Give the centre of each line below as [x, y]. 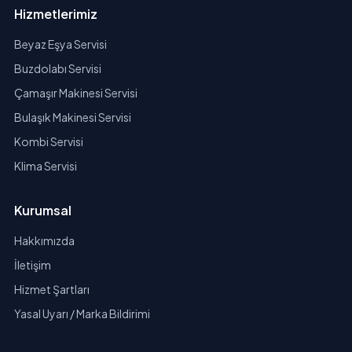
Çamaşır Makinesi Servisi [75, 93]
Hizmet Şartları [51, 290]
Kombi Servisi [48, 142]
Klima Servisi [45, 166]
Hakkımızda [44, 241]
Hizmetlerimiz [55, 14]
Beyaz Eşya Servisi [60, 44]
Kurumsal [42, 211]
